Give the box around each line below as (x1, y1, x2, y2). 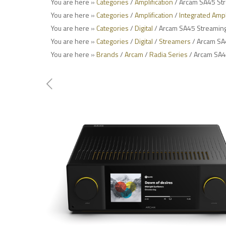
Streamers (159, 36, 191, 46)
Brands (96, 49, 119, 60)
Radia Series (149, 49, 188, 60)
